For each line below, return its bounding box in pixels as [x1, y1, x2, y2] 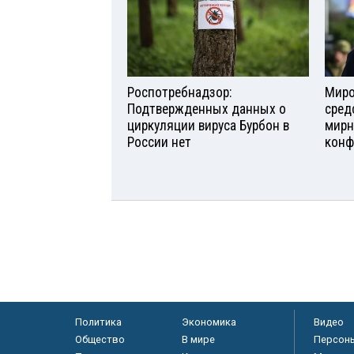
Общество [74, 333, 125, 346]
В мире [181, 333, 215, 346]
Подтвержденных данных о [127, 101, 286, 118]
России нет [127, 134, 191, 151]
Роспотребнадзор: [127, 85, 232, 101]
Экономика [181, 316, 236, 329]
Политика [74, 316, 122, 329]
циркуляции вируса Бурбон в [127, 118, 289, 134]
